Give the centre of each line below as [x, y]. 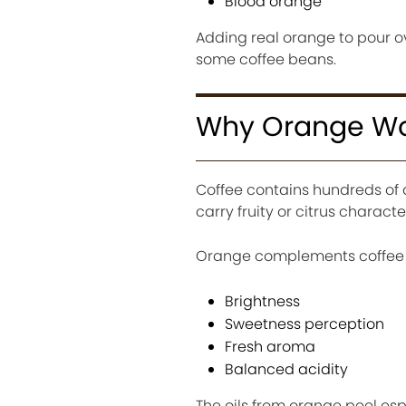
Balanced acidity [286, 370]
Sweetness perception [304, 324]
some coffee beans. [266, 60]
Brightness [262, 302]
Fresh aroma [270, 347]
